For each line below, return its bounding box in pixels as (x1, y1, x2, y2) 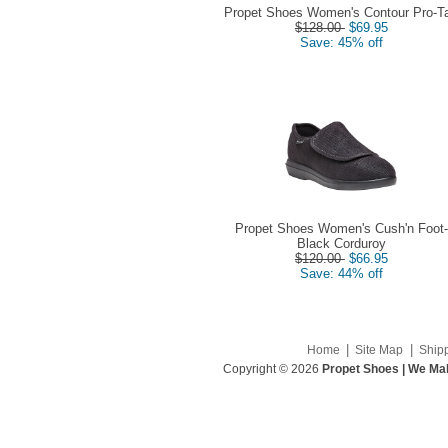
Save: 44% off (299, 265, 383, 281)
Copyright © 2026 (222, 362, 319, 375)
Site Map (355, 343, 404, 358)
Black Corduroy (296, 235, 386, 251)
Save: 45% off (299, 35, 383, 51)
